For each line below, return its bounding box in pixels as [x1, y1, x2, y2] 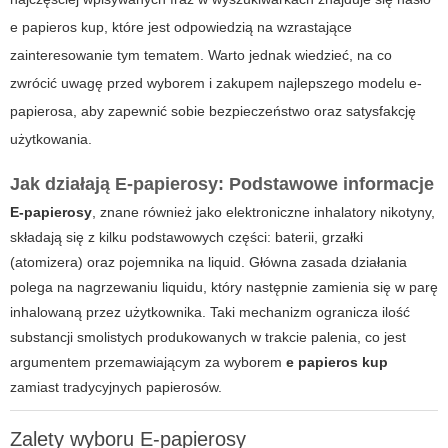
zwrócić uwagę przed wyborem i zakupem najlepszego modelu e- [10, 75, 422, 92]
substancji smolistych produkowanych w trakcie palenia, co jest [10, 329, 406, 346]
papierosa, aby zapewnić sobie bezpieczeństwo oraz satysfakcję [10, 103, 416, 120]
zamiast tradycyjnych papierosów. [10, 379, 222, 396]
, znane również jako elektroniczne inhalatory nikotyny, [92, 204, 435, 221]
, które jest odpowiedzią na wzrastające [104, 19, 352, 36]
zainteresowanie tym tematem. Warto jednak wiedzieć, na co [10, 47, 392, 64]
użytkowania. [10, 131, 92, 148]
